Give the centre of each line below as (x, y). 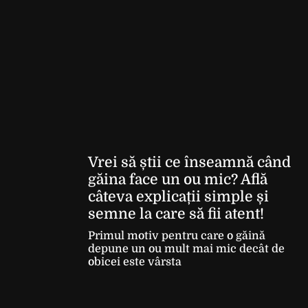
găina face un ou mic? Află (178, 179)
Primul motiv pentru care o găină (177, 236)
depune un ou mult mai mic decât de (186, 249)
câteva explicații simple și (178, 197)
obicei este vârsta (135, 262)
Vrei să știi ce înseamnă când (189, 162)
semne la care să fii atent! (176, 214)
